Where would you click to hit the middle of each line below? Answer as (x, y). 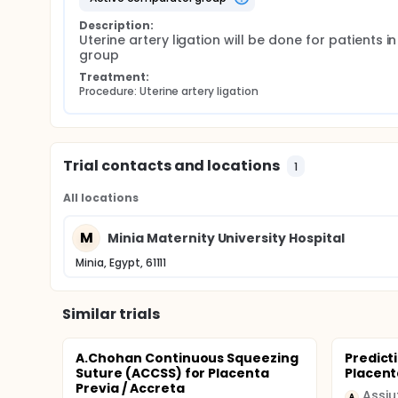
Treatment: (114, 77)
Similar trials (111, 314)
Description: (116, 25)
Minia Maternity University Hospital (226, 238)
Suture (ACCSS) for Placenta (173, 373)
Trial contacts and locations (172, 166)
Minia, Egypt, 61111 (121, 263)
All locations (101, 198)
